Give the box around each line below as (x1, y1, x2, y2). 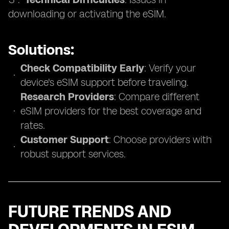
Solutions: (8, 41, 74, 58)
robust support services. (20, 148, 126, 160)
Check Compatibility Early (20, 62, 144, 74)
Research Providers (20, 90, 114, 103)
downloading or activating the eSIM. (8, 8, 166, 20)
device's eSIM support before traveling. (20, 76, 189, 88)
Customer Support (20, 133, 109, 146)
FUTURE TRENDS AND (8, 202, 171, 221)
